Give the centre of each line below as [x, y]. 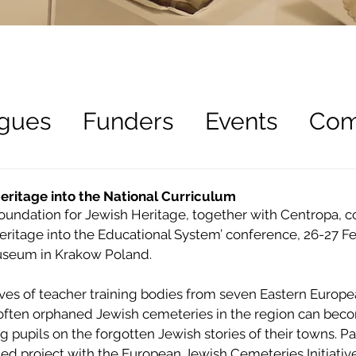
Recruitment [124, 184]
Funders [128, 121]
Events [241, 121]
